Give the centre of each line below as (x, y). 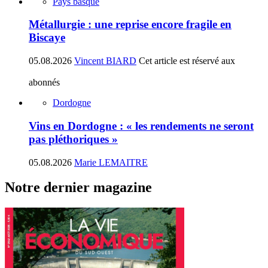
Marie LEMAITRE (111, 162)
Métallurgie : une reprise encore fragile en (130, 25)
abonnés (44, 83)
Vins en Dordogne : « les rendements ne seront (141, 126)
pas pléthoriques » (73, 139)
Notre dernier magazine (78, 188)
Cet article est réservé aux (187, 61)
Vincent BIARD (105, 61)
